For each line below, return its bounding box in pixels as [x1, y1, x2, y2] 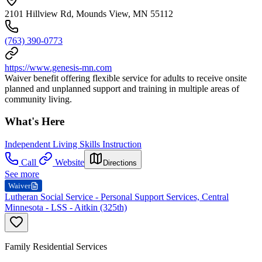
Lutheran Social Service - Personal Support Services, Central [5, 192, 229, 202]
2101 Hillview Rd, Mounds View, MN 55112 [5, 8, 173, 19]
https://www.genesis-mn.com [5, 62, 112, 73]
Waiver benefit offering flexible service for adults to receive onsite [5, 73, 247, 83]
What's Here [5, 115, 64, 128]
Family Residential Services [5, 242, 107, 252]
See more [5, 169, 39, 180]
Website [55, 157, 84, 168]
